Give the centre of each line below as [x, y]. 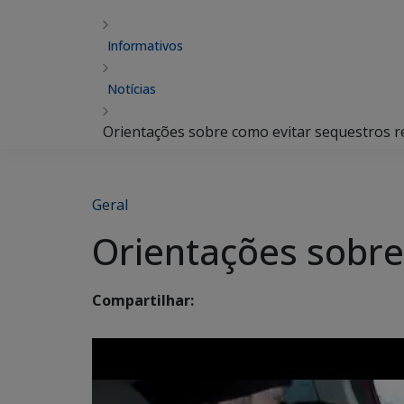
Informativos [145, 46]
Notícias [132, 89]
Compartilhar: [143, 301]
